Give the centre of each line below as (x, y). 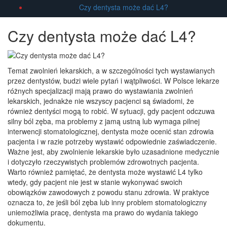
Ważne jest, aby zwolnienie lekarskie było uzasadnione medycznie (113, 152)
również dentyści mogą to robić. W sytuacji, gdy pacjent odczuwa (111, 111)
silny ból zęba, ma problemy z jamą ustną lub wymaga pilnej (104, 121)
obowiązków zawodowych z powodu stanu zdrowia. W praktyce (108, 192)
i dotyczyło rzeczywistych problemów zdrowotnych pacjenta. (103, 162)
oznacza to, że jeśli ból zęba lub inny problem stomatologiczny (107, 202)
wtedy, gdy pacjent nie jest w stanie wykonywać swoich (95, 182)
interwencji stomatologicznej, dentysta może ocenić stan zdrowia (111, 131)
